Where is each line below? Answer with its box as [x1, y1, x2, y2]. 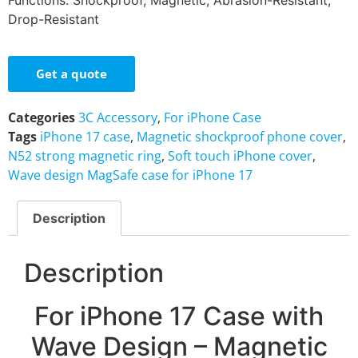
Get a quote [36, 66, 107, 82]
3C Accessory [78, 109, 157, 127]
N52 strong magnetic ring [8, 147, 161, 165]
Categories [8, 109, 75, 127]
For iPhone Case [164, 109, 261, 127]
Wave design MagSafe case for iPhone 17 [8, 166, 253, 185]
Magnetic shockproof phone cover [137, 128, 343, 146]
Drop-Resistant [8, 11, 99, 27]
